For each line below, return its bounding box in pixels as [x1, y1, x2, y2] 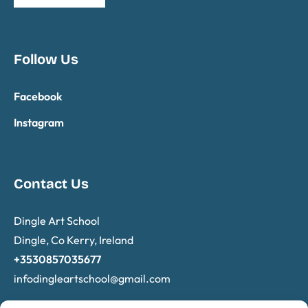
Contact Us [14, 175, 89, 192]
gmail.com [118, 271, 171, 285]
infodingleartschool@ [14, 271, 119, 285]
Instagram [14, 115, 65, 129]
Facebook [14, 89, 63, 103]
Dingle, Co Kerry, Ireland [14, 232, 134, 247]
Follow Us [14, 50, 79, 67]
